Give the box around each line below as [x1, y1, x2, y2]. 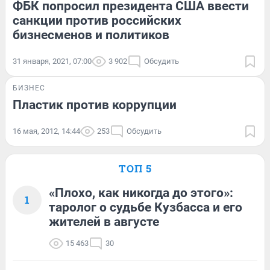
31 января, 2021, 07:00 [13, 57, 92, 66]
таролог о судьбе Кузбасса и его [49, 200, 242, 215]
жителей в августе [49, 215, 159, 230]
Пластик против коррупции [13, 98, 177, 113]
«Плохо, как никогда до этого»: [49, 186, 233, 201]
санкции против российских [13, 13, 181, 28]
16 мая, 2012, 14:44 [13, 127, 80, 136]
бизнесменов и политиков [13, 28, 169, 43]
